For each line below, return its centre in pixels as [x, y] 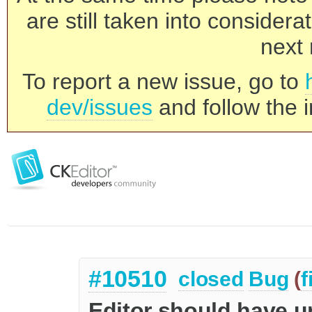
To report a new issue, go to [164, 81]
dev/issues [100, 107]
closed [211, 279]
